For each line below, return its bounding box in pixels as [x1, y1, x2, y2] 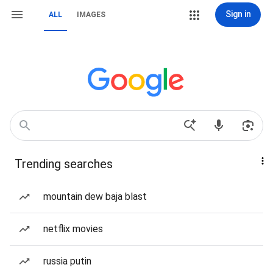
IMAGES [77, 10, 105, 19]
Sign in [225, 9, 251, 19]
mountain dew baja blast [43, 191, 147, 202]
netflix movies [43, 223, 103, 235]
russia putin [43, 255, 91, 267]
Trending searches [15, 157, 113, 171]
